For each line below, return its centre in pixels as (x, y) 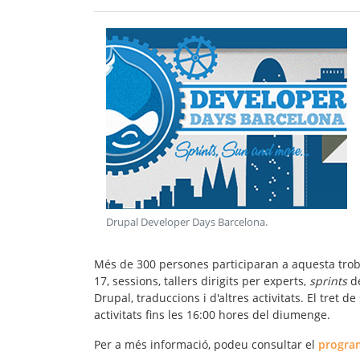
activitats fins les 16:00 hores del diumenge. (212, 314)
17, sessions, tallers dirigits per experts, (202, 280)
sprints (330, 280)
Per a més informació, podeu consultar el (206, 344)
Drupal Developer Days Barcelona (186, 222)
